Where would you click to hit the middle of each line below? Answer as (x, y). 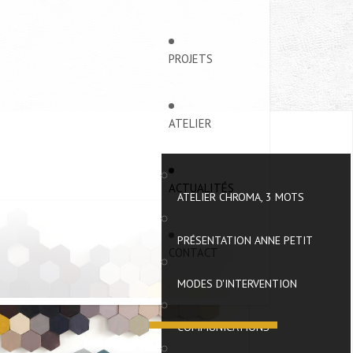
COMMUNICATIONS (223, 327)
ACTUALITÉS (201, 188)
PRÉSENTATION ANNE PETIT (245, 240)
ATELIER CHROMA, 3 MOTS (241, 197)
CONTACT (193, 253)
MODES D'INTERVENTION (237, 284)
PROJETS (191, 59)
